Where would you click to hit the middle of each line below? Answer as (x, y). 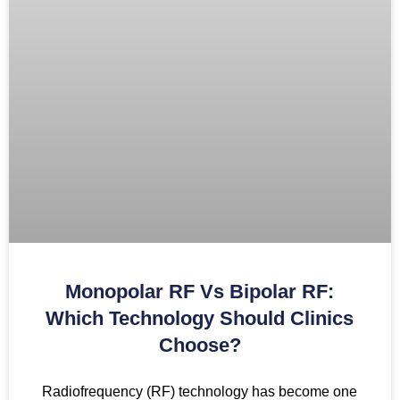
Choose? (200, 345)
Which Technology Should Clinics (200, 318)
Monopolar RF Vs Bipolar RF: (200, 291)
